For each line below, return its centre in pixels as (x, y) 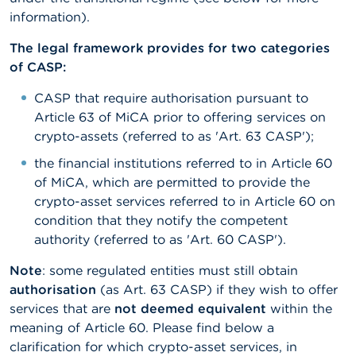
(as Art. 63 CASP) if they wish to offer (217, 289)
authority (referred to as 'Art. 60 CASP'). (160, 239)
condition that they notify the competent (161, 220)
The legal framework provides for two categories (170, 48)
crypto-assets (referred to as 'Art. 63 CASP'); (174, 136)
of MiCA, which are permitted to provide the (172, 182)
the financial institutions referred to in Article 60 (183, 163)
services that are (62, 308)
